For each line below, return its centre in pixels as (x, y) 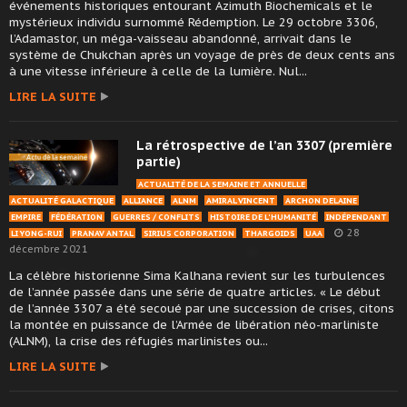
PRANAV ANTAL (103, 233)
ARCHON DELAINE (321, 201)
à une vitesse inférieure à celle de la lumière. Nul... (158, 72)
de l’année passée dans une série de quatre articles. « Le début (195, 293)
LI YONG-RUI (36, 233)
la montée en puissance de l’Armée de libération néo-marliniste (194, 325)
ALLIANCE (143, 201)
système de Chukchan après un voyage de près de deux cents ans (202, 55)
